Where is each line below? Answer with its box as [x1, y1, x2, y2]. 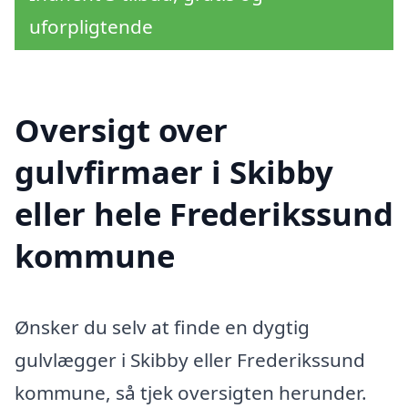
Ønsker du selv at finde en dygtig [15, 313, 310, 340]
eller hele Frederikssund [15, 191, 393, 235]
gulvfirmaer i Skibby [15, 149, 333, 193]
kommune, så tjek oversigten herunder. [15, 379, 367, 405]
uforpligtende [29, 14, 153, 40]
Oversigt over [15, 107, 228, 151]
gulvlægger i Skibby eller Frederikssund [15, 346, 365, 372]
